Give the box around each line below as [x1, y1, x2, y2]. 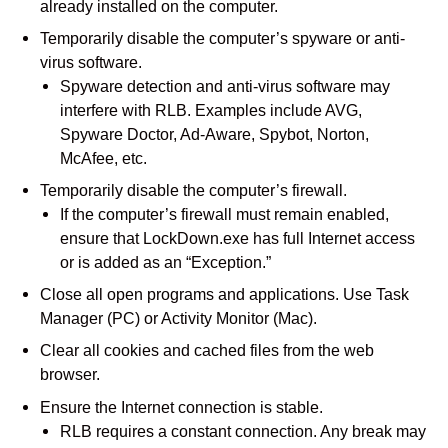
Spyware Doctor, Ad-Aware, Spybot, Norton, [60, 125, 369, 144]
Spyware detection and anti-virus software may [60, 77, 390, 96]
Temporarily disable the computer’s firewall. [40, 181, 347, 200]
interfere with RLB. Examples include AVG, [60, 101, 362, 120]
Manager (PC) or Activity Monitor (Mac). [40, 309, 317, 328]
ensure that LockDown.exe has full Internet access [60, 229, 415, 248]
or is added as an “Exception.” [60, 253, 271, 272]
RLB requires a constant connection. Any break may [60, 421, 426, 440]
